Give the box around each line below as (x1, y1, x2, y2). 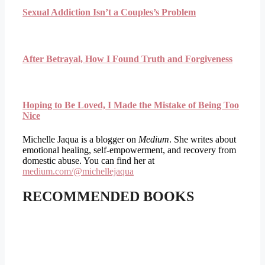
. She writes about (169, 134, 236, 144)
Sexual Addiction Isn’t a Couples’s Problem (22, 7, 196, 18)
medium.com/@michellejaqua (22, 166, 134, 176)
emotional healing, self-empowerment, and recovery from (22, 144, 236, 155)
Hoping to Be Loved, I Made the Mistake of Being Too (22, 100, 239, 111)
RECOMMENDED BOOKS (22, 188, 194, 204)
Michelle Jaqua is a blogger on (22, 134, 138, 144)
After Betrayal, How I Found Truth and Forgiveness (22, 53, 232, 64)
